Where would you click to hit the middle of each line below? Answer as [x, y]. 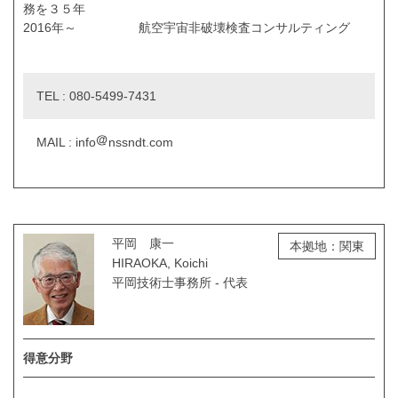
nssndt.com [141, 143]
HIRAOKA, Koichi [160, 263]
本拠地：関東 [327, 247]
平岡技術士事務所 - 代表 [180, 283]
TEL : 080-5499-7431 [96, 96]
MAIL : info [66, 143]
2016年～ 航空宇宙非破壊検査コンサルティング [187, 28]
